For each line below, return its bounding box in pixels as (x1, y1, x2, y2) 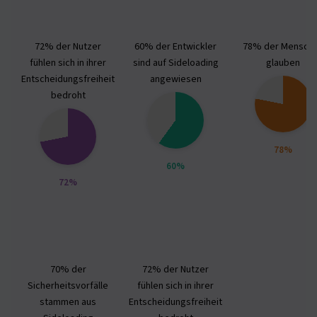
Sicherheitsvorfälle (28, 279, 108, 294)
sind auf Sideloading (132, 56, 219, 71)
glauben (266, 56, 300, 71)
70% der (50, 263, 86, 277)
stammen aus (40, 295, 96, 310)
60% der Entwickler (134, 40, 217, 54)
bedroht (50, 88, 86, 103)
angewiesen (149, 72, 202, 87)
